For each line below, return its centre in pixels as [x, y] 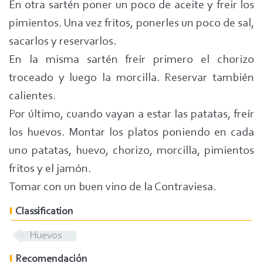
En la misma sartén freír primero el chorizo [131, 60]
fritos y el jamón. [50, 169]
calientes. [32, 96]
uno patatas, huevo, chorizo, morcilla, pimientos [131, 151]
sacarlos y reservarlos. [63, 42]
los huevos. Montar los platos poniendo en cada [131, 133]
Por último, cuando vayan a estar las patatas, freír [131, 114]
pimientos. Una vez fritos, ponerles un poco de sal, [131, 23]
